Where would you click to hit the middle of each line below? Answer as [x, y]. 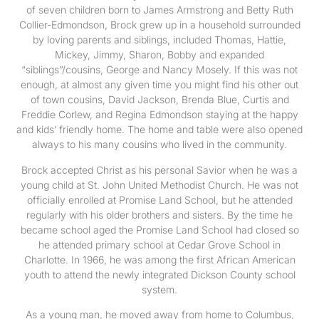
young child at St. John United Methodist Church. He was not [159, 184]
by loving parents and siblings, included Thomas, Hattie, [159, 40]
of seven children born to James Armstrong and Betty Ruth [159, 10]
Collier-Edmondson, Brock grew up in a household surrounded [159, 25]
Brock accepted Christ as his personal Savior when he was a [159, 169]
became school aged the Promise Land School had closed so [159, 229]
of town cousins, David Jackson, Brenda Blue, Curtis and [159, 100]
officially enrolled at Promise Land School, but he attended [159, 199]
